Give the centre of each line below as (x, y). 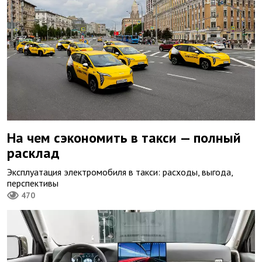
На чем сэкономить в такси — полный (124, 137)
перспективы (33, 183)
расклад (33, 153)
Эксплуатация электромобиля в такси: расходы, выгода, (120, 172)
